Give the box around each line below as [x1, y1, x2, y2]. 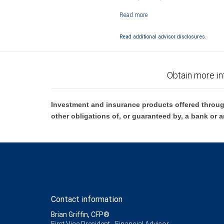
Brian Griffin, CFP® [51, 210, 109, 219]
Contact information [51, 194, 122, 204]
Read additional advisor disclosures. [119, 33, 206, 40]
